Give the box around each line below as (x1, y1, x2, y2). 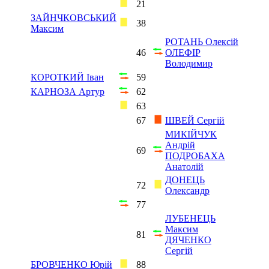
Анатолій (165, 161, 204, 172)
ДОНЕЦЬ (165, 174, 205, 185)
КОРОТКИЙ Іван (31, 71, 104, 82)
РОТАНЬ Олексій (165, 36, 238, 47)
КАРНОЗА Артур (31, 86, 104, 97)
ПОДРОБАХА (165, 150, 225, 161)
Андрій (165, 139, 195, 150)
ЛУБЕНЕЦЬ (165, 213, 216, 223)
